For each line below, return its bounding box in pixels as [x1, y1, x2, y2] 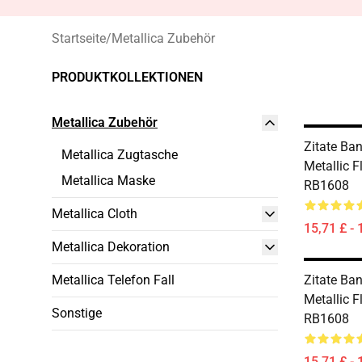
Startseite [52, 31, 106, 46]
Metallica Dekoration [52, 239, 170, 255]
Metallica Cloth [52, 206, 137, 221]
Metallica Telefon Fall [52, 272, 175, 288]
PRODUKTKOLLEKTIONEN [52, 69, 203, 85]
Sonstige [52, 305, 102, 321]
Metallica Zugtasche [61, 147, 178, 162]
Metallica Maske [61, 173, 155, 188]
